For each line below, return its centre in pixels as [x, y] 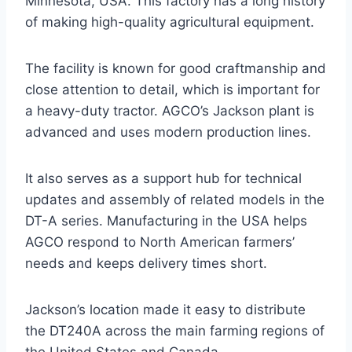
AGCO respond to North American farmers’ [160, 242]
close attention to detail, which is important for [172, 89]
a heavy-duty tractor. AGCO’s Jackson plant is [170, 110]
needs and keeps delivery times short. [146, 263]
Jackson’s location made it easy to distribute [165, 309]
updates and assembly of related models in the [175, 199]
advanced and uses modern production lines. [168, 132]
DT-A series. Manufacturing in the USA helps [166, 220]
